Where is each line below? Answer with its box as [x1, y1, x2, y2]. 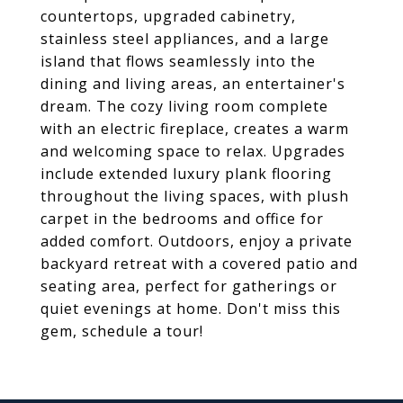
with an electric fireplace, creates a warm [40, 119, 349, 139]
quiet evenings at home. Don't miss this [40, 299, 341, 318]
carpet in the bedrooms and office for [40, 209, 324, 228]
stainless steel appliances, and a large [40, 29, 329, 49]
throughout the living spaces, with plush [40, 186, 349, 206]
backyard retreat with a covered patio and [40, 254, 358, 273]
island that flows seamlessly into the [40, 51, 316, 71]
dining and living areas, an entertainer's [40, 74, 345, 94]
